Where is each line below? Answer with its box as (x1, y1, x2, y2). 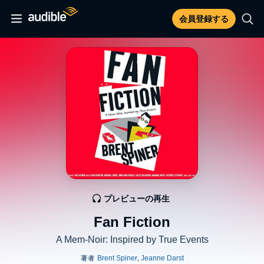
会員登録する (179, 14, 229, 24)
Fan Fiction (94, 214, 170, 230)
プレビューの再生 (104, 194, 170, 203)
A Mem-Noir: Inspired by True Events (55, 235, 209, 245)
